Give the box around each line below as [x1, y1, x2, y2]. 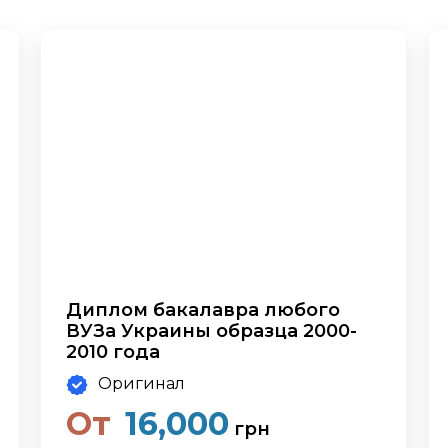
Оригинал [98, 374, 186, 393]
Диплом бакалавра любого [66, 299, 341, 321]
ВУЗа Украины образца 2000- [66, 320, 358, 342]
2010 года [66, 341, 161, 363]
